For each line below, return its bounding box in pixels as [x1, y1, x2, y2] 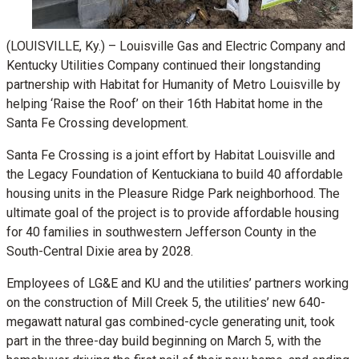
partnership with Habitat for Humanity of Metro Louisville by [6, 77, 341, 92]
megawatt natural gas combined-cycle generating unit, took [6, 314, 335, 329]
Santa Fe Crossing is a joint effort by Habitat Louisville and [6, 147, 335, 163]
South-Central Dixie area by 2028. [6, 244, 193, 259]
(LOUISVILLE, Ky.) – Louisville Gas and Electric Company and [6, 38, 345, 54]
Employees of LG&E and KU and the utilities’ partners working [6, 276, 349, 291]
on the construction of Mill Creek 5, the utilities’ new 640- [6, 295, 325, 310]
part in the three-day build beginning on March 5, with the [6, 333, 321, 349]
